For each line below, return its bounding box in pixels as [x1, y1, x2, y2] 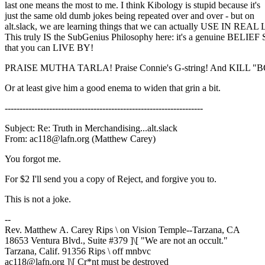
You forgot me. [5, 154, 61, 164]
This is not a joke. [5, 194, 71, 205]
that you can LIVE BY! [5, 43, 93, 53]
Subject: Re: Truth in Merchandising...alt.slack [5, 123, 177, 134]
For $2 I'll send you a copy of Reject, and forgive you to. [5, 174, 216, 185]
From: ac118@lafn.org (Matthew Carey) [5, 134, 156, 144]
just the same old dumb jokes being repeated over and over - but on [5, 11, 254, 21]
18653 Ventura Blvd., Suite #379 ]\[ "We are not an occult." [5, 235, 228, 246]
